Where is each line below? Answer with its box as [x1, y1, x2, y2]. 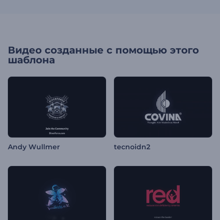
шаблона [8, 54, 55, 66]
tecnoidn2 [114, 142, 150, 152]
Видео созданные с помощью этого [8, 44, 199, 56]
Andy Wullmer [8, 142, 60, 152]
